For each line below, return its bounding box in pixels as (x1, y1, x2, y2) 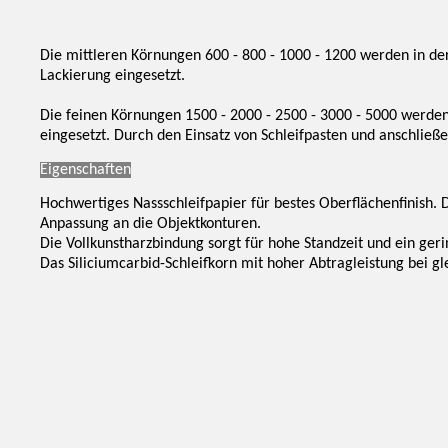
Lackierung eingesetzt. (40, 67, 185, 84)
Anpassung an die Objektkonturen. (40, 215, 261, 232)
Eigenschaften (40, 161, 131, 178)
